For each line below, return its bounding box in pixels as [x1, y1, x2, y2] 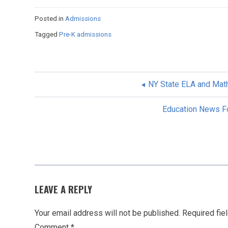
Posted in [35, 14, 65, 22]
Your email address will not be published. [35, 208, 180, 218]
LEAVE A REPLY [35, 182, 92, 196]
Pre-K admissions [59, 30, 111, 38]
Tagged [35, 30, 59, 38]
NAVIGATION [35, 116, 108, 131]
